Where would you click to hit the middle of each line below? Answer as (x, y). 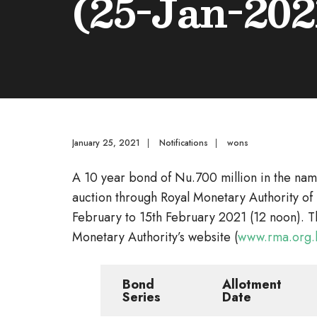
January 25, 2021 (106, 143)
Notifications (184, 143)
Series (142, 297)
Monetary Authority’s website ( (155, 237)
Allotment (252, 284)
